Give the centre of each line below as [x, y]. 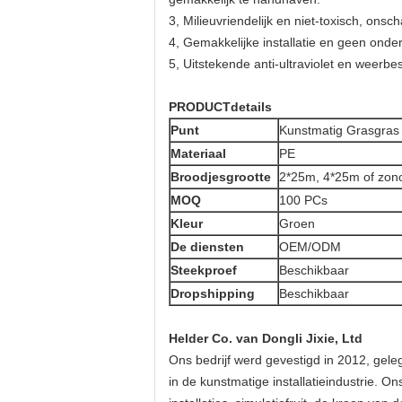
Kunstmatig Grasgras [339, 130]
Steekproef [204, 270]
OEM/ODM [310, 247]
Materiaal [198, 153]
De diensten [207, 247]
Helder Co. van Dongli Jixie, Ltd [266, 338]
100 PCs [303, 200]
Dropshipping [213, 293]
